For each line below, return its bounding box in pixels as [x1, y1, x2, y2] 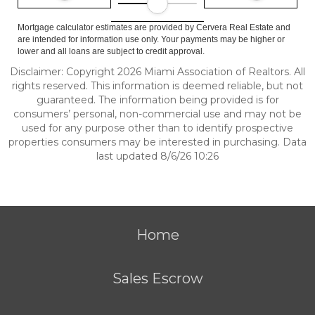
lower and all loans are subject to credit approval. [18, 46, 205, 56]
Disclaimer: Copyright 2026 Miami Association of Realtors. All [10, 65, 305, 78]
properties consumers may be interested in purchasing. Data [8, 136, 307, 148]
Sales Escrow [112, 270, 203, 287]
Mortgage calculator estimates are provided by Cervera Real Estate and [18, 22, 290, 32]
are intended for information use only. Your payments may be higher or [18, 34, 285, 44]
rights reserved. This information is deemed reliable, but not [12, 79, 303, 92]
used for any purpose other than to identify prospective [22, 122, 293, 134]
